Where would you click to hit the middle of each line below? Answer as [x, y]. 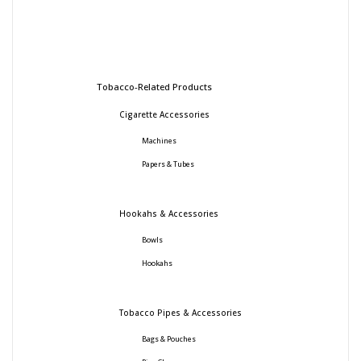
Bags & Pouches [169, 340]
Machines [159, 141]
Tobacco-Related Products [154, 87]
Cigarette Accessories [164, 115]
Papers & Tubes [168, 165]
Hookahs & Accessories [169, 214]
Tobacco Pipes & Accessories [180, 313]
